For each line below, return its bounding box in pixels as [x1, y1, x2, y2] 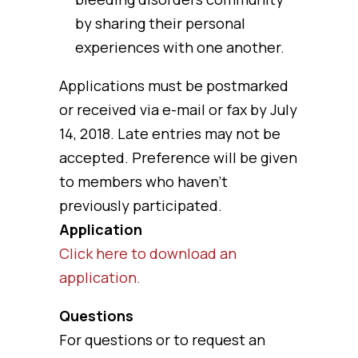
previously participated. [59, 196, 222, 215]
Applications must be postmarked [59, 76, 288, 95]
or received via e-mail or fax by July [59, 100, 297, 119]
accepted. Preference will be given [59, 148, 297, 167]
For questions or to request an [59, 330, 265, 349]
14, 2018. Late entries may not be [59, 124, 280, 143]
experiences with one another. [75, 38, 284, 57]
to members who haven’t [59, 172, 228, 191]
